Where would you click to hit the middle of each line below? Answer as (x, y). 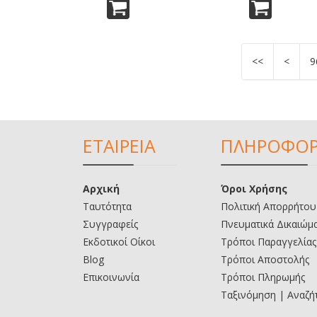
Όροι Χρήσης (254, 188)
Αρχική (101, 188)
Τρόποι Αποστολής (265, 259)
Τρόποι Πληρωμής (263, 277)
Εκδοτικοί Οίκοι (119, 241)
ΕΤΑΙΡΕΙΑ (119, 145)
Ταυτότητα (107, 206)
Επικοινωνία (111, 277)
